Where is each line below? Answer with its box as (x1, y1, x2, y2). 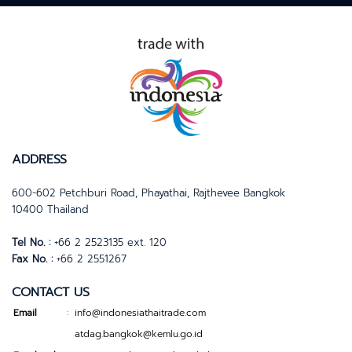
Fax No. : (12, 251, 53, 266)
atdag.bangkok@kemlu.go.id (75, 327, 203, 341)
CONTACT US (12, 283, 90, 302)
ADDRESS (12, 150, 67, 169)
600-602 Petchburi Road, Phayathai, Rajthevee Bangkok (12, 185, 285, 200)
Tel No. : (12, 235, 50, 250)
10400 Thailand (12, 202, 89, 217)
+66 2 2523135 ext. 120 (50, 235, 167, 250)
